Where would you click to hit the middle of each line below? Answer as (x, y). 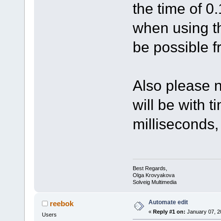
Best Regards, (150, 168)
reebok (62, 203)
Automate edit (168, 202)
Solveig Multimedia (154, 182)
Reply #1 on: (169, 211)
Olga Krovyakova (153, 175)
